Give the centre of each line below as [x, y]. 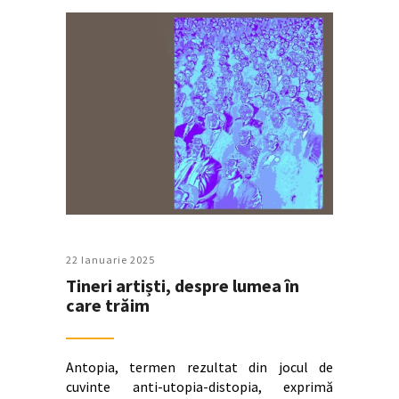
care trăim [108, 305]
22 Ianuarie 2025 [110, 260]
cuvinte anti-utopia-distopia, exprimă [199, 387]
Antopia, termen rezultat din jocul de [199, 367]
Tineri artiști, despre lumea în [183, 286]
